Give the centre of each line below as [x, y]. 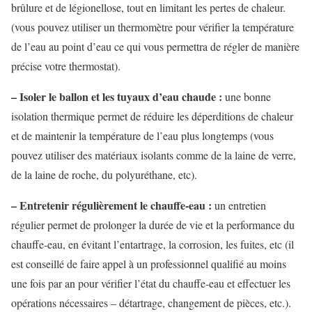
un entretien [239, 205]
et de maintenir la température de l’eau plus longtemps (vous [142, 136]
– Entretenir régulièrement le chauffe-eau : [111, 205]
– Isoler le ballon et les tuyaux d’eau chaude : [117, 97]
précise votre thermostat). [66, 66]
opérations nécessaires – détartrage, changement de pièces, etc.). [151, 303]
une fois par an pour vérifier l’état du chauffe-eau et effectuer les [151, 283]
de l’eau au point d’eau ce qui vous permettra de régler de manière [155, 47]
